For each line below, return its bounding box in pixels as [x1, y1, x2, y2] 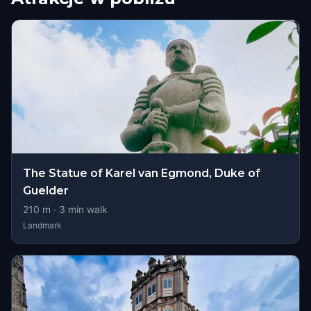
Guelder [23, 184, 69, 197]
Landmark [23, 220, 62, 230]
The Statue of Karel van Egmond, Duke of [23, 167, 260, 180]
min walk [65, 203, 108, 215]
